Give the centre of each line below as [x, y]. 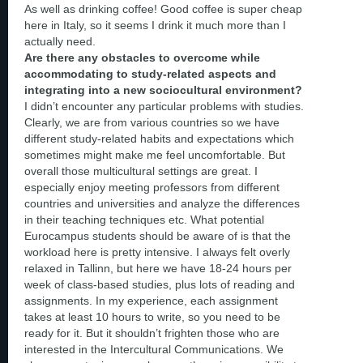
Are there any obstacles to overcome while [142, 57]
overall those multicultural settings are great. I [141, 171]
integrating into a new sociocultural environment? [163, 90]
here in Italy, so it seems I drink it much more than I [155, 25]
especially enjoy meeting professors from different [152, 187]
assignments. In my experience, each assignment [151, 300]
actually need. [60, 41]
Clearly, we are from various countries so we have [152, 122]
